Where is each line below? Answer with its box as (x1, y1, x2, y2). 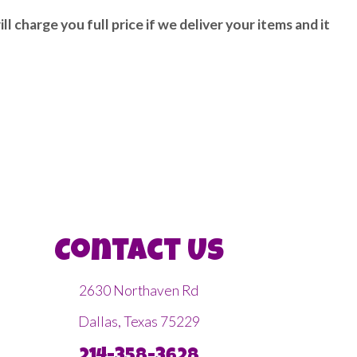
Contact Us (53, 238, 224, 269)
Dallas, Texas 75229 (77, 313, 200, 330)
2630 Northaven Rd (79, 282, 198, 299)
